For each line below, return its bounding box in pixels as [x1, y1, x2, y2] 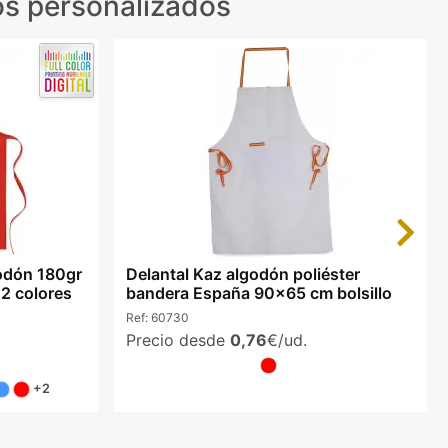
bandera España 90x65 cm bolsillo [125, 283, 392, 304]
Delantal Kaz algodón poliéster [125, 264, 360, 285]
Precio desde [125, 329, 230, 350]
